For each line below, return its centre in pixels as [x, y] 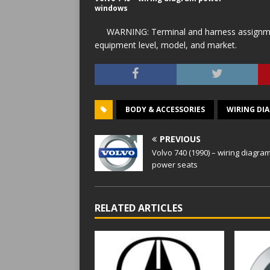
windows [111, 8]
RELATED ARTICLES [139, 208]
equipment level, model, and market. [166, 45]
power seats [175, 165]
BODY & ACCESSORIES [165, 109]
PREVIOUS [180, 139]
